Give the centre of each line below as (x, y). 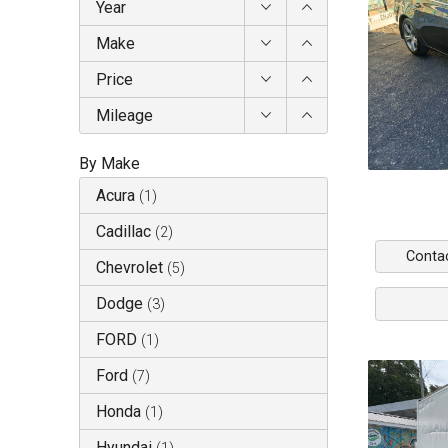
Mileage (124, 116)
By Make (109, 164)
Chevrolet (129, 268)
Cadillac (123, 232)
